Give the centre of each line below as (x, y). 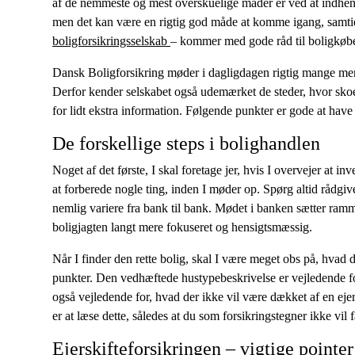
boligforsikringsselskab (111, 41)
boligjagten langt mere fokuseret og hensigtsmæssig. (182, 227)
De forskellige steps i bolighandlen (186, 143)
